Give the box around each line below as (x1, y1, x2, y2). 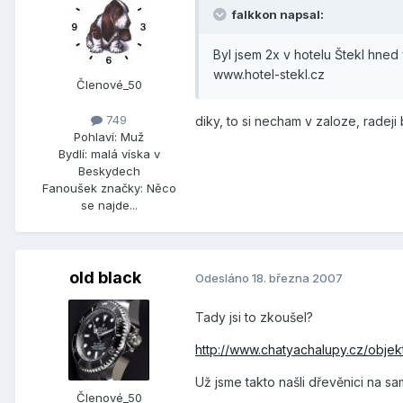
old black (69, 267, 141, 287)
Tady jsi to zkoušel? (195, 309, 313, 325)
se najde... (80, 197, 138, 212)
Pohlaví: (74, 129, 117, 144)
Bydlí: (58, 146, 87, 161)
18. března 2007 (252, 271, 343, 286)
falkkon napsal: (229, 6, 324, 22)
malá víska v (90, 146, 160, 161)
